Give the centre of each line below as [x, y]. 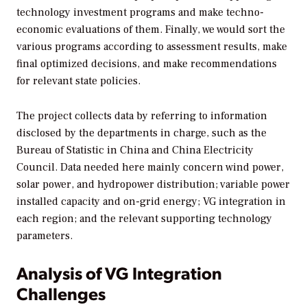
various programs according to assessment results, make [152, 46]
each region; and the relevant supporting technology [144, 218]
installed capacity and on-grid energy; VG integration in [151, 201]
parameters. [45, 235]
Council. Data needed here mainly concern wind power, [150, 167]
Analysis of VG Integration [119, 272]
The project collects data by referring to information [142, 115]
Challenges [61, 293]
